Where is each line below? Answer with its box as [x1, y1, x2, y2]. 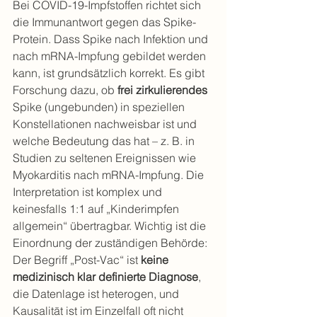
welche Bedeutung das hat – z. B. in [13, 134, 197, 148]
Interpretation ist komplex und [13, 185, 165, 199]
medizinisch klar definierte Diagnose [13, 270, 198, 284]
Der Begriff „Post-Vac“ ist [13, 253, 141, 267]
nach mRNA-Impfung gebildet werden [13, 49, 209, 63]
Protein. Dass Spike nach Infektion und [13, 32, 211, 46]
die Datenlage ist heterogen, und [13, 287, 182, 301]
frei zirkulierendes [117, 83, 207, 97]
